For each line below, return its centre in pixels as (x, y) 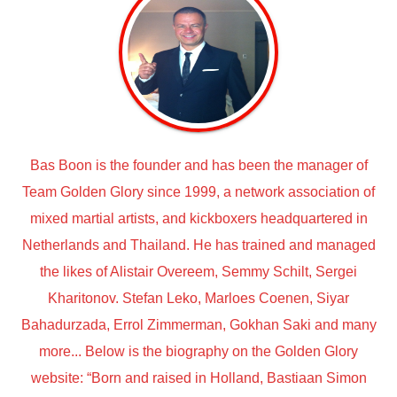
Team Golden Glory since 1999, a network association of (198, 191)
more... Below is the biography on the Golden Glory (198, 351)
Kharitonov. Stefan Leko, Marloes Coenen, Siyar (198, 298)
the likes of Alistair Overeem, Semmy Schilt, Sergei (198, 271)
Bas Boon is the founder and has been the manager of (198, 165)
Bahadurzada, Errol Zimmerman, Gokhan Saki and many (198, 324)
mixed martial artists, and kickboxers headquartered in (198, 218)
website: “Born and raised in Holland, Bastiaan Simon (198, 378)
